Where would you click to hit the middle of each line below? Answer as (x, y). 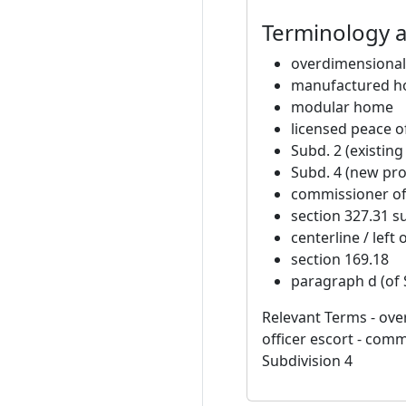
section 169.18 (340, 259)
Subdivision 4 (307, 361)
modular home (342, 107)
